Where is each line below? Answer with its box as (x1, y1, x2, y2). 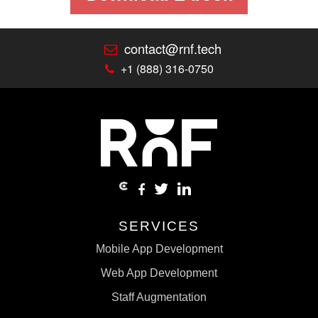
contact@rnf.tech (120, 39, 221, 58)
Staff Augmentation (111, 290, 207, 303)
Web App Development (101, 266, 217, 279)
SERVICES (119, 217, 199, 234)
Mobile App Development (95, 242, 223, 255)
